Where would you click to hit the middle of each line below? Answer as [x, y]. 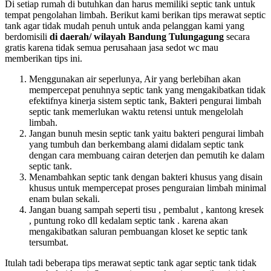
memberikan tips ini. [44, 59]
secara [237, 37]
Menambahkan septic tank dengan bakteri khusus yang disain [146, 177]
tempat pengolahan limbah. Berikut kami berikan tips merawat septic [135, 15]
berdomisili [27, 37]
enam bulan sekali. [64, 199]
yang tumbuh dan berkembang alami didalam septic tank [136, 145]
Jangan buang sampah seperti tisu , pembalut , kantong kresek [146, 210]
